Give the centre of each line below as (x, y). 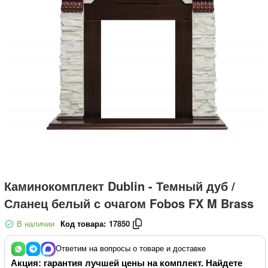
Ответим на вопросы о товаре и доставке (131, 248)
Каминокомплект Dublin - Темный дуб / (120, 186)
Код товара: (83, 223)
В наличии (34, 223)
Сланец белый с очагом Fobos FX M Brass (129, 203)
